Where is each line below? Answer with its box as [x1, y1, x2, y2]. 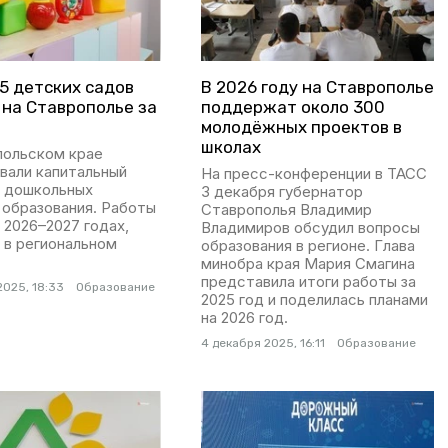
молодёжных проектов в [200, 117, 402, 138]
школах [200, 137, 261, 158]
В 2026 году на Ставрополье [200, 77, 434, 98]
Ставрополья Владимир [200, 200, 372, 220]
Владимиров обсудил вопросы [200, 218, 420, 238]
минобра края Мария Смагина [200, 254, 415, 274]
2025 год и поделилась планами [200, 290, 428, 310]
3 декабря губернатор [200, 182, 363, 202]
